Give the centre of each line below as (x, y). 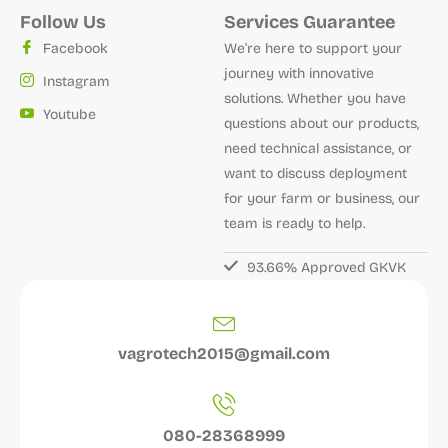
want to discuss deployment (315, 173)
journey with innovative (299, 73)
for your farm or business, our (322, 198)
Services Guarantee (309, 22)
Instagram (76, 81)
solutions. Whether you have (315, 98)
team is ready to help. (294, 223)
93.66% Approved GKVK (326, 268)
